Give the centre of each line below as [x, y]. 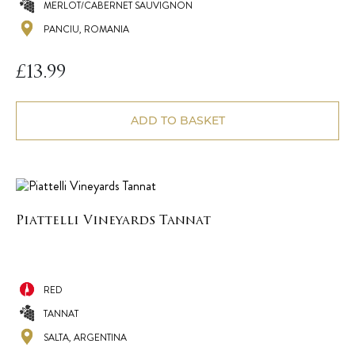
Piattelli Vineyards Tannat [113, 221]
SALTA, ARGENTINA [85, 338]
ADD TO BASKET [177, 121]
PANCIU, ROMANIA [86, 30]
